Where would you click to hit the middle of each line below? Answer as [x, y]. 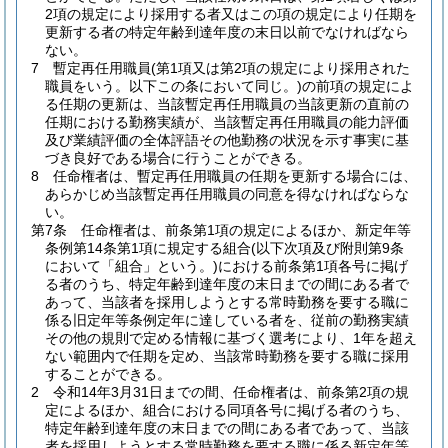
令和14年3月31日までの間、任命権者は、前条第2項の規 [231, 392]
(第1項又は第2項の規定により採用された [280, 68]
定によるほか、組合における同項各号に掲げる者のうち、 [227, 410]
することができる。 [108, 374]
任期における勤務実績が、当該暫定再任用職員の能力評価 [227, 122]
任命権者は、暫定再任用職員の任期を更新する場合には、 [235, 176]
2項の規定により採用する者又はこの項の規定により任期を [231, 14]
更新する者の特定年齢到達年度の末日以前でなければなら [227, 32]
